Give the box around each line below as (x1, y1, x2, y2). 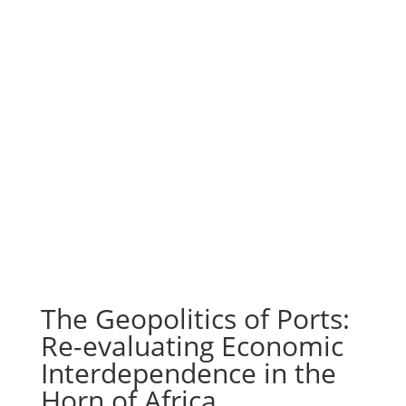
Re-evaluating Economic (40, 327, 343, 364)
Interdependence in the (40, 354, 336, 391)
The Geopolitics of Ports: (40, 300, 350, 337)
